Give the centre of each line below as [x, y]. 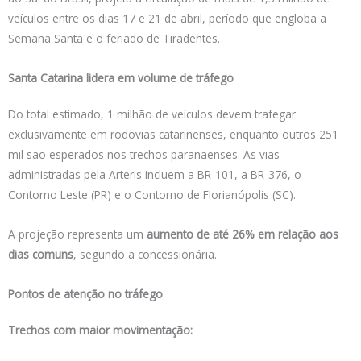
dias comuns [41, 254]
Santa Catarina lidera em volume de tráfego [121, 77]
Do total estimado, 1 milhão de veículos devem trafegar [152, 114]
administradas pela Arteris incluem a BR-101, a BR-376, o [155, 174]
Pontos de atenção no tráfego [85, 293]
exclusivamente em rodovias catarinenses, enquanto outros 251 [173, 134]
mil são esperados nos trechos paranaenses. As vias [144, 154]
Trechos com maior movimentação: [100, 330]
